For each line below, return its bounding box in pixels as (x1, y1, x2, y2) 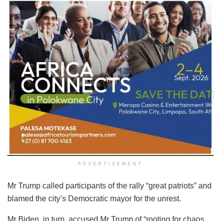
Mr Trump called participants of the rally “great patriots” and (7, 182, 212, 190)
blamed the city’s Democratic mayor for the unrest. (7, 194, 181, 203)
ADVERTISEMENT (78, 161, 143, 167)
